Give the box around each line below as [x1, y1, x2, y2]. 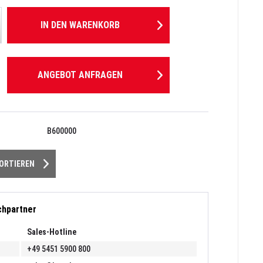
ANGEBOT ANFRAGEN [38, 69, 123, 81]
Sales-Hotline [27, 227, 77, 237]
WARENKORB [69, 19, 120, 31]
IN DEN [41, 19, 67, 31]
